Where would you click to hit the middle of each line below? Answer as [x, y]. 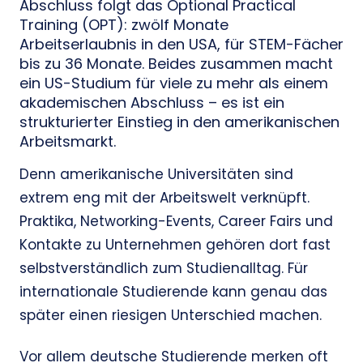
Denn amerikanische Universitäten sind [156, 175]
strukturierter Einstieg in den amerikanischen [179, 122]
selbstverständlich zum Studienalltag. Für [164, 269]
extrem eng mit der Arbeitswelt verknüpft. [164, 198]
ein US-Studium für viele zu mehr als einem [174, 83]
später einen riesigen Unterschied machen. [171, 316]
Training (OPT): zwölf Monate [124, 25]
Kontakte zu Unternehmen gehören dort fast [175, 245]
